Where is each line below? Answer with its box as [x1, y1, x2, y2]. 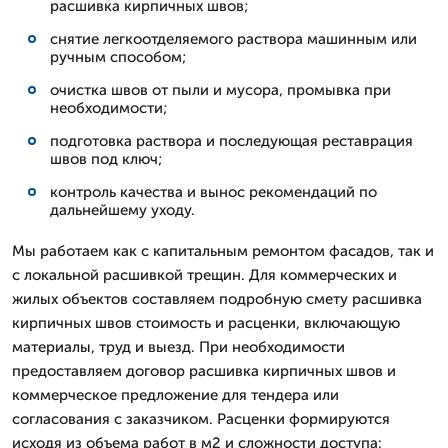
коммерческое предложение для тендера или [12, 386, 339, 404]
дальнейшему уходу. [50, 201, 195, 219]
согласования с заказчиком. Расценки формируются [12, 410, 390, 428]
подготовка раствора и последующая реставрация [50, 132, 413, 150]
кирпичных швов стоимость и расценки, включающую [12, 314, 400, 332]
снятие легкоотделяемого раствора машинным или [50, 30, 417, 48]
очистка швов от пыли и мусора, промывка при [50, 81, 391, 99]
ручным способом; [50, 48, 186, 66]
